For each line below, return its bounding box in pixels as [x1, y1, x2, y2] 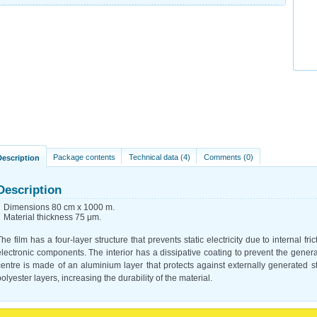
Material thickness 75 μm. [4, 212, 101, 222]
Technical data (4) [129, 153, 190, 161]
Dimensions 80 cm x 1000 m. [4, 202, 115, 212]
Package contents [53, 153, 115, 161]
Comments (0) [204, 153, 253, 161]
